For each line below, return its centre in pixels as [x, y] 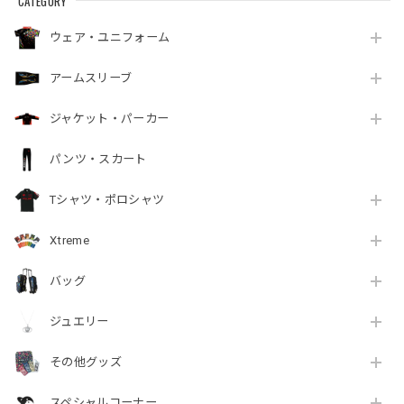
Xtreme [69, 241]
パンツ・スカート [98, 160]
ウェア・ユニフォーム [110, 38]
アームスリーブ [91, 78]
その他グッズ [86, 363]
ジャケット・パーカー [110, 119]
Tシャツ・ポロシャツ [107, 200]
